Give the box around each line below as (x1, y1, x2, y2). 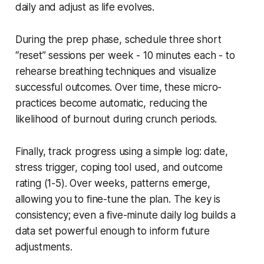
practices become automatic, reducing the (15, 97, 207, 109)
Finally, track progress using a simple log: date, (15, 145, 228, 157)
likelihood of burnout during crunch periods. (15, 113, 217, 125)
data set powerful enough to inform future (15, 225, 210, 237)
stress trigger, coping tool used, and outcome (15, 161, 223, 173)
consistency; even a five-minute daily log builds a (15, 209, 236, 221)
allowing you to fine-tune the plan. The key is (15, 193, 220, 205)
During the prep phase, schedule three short (15, 33, 222, 45)
